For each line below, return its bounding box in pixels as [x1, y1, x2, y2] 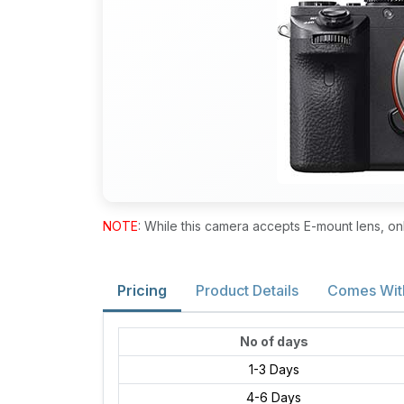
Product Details [196, 281, 298, 299]
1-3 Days [248, 362, 299, 377]
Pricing [117, 281, 167, 299]
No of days [239, 334, 308, 349]
